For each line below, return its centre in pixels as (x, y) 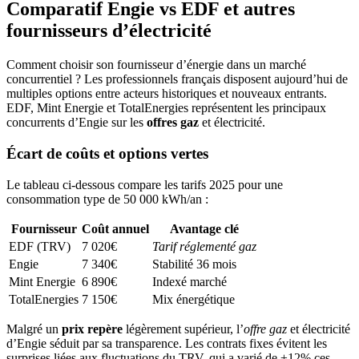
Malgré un (34, 329)
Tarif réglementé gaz (204, 246)
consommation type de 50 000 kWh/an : (107, 199)
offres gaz (173, 123)
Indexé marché (190, 281)
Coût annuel (115, 228)
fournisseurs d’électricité (109, 31)
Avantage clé (204, 228)
